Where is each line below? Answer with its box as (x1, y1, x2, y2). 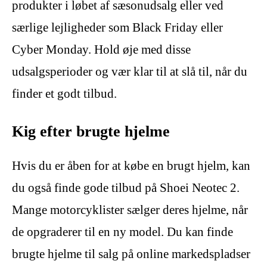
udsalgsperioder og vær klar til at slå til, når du (12, 64, 247, 79)
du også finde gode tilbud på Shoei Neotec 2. (12, 180, 240, 195)
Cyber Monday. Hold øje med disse (12, 42, 191, 57)
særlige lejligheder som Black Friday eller (12, 20, 223, 35)
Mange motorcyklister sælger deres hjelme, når (12, 202, 248, 217)
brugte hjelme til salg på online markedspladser (12, 246, 250, 261)
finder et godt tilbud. (12, 86, 117, 101)
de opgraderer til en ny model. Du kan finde (12, 224, 233, 239)
